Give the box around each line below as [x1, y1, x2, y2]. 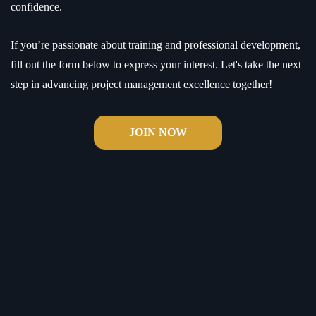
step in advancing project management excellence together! [11, 78, 272, 90]
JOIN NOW [129, 126, 187, 138]
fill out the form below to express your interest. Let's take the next [11, 59, 301, 71]
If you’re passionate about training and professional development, [11, 39, 300, 51]
